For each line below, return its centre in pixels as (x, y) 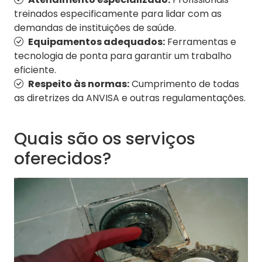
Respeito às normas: (79, 84)
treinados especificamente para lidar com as (118, 14)
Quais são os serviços (105, 139)
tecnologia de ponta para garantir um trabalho (123, 56)
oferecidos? (63, 159)
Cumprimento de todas (184, 84)
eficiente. (35, 70)
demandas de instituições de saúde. (95, 28)
